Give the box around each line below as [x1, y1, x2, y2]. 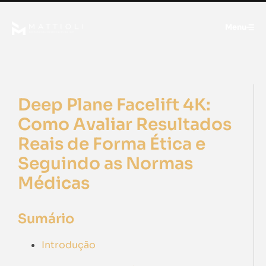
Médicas [18, 173, 90, 194]
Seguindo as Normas [18, 153, 193, 174]
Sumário [18, 210, 74, 227]
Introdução [42, 239, 96, 251]
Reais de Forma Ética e [18, 134, 205, 154]
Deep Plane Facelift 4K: [18, 94, 211, 115]
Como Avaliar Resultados [18, 114, 232, 135]
